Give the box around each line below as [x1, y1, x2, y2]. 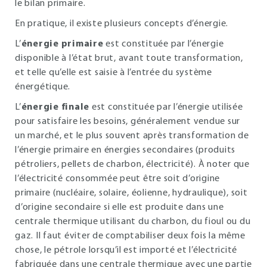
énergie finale [21, 103, 89, 112]
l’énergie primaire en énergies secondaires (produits [15, 145, 235, 155]
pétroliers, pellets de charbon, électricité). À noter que [15, 160, 250, 169]
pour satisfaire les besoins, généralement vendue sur [15, 117, 240, 126]
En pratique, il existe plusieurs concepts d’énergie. [15, 19, 228, 29]
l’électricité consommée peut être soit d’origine [15, 174, 220, 184]
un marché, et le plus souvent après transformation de [15, 131, 249, 141]
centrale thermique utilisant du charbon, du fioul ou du [15, 217, 251, 226]
